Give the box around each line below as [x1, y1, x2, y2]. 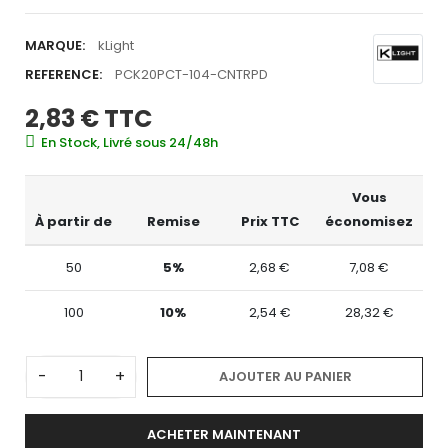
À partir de [35, 211, 112, 231]
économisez [325, 211, 413, 231]
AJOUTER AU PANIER [218, 366, 352, 386]
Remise [146, 211, 200, 231]
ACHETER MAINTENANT [147, 424, 301, 444]
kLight [98, 35, 134, 55]
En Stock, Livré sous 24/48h [41, 132, 219, 152]
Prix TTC [240, 211, 299, 231]
